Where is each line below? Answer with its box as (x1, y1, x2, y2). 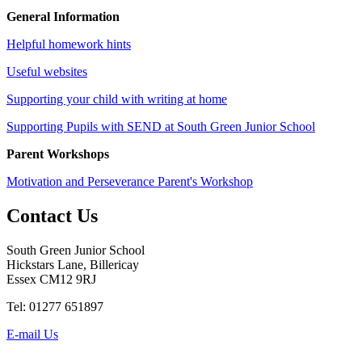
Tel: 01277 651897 (6, 299, 103, 314)
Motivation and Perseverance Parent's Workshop (6, 175, 253, 188)
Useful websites (6, 65, 87, 78)
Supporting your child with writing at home (6, 92, 227, 106)
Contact (6, 204, 72, 226)
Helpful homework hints (6, 37, 131, 51)
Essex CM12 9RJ (6, 271, 96, 286)
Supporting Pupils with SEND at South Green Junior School (6, 120, 315, 133)
